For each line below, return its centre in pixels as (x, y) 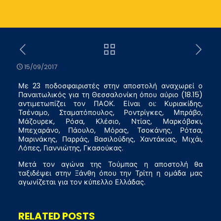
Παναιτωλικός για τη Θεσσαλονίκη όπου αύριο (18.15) (110, 94)
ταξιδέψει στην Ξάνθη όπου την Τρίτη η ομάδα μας (110, 173)
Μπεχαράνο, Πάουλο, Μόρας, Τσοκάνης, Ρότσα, (110, 130)
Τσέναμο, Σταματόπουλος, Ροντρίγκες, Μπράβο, (110, 112)
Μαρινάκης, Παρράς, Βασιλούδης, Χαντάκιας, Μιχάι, (110, 139)
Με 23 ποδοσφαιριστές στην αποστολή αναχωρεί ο (110, 86)
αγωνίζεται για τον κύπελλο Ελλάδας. (82, 182)
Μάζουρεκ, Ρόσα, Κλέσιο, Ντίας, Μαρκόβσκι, (110, 121)
